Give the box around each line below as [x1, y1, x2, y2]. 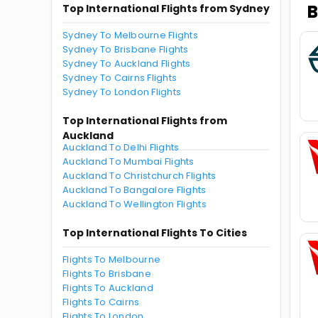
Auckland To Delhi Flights [62, 141, 180, 154]
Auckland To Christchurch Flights [62, 169, 216, 182]
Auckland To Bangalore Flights [62, 183, 207, 197]
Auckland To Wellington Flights [62, 197, 207, 211]
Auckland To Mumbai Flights [62, 155, 194, 168]
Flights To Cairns [62, 295, 140, 309]
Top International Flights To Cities [62, 226, 247, 240]
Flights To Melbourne [62, 253, 161, 266]
